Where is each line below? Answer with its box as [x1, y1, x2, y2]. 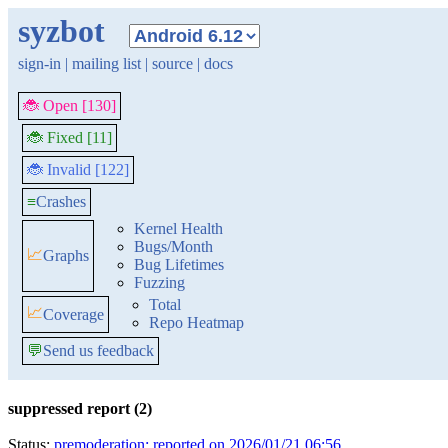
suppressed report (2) [8, 400, 152, 417]
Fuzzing [134, 274, 185, 291]
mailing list [72, 55, 141, 72]
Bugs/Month [134, 238, 213, 255]
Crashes [36, 193, 86, 210]
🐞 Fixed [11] [27, 129, 112, 146]
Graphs [43, 247, 89, 264]
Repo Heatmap [149, 314, 244, 331]
